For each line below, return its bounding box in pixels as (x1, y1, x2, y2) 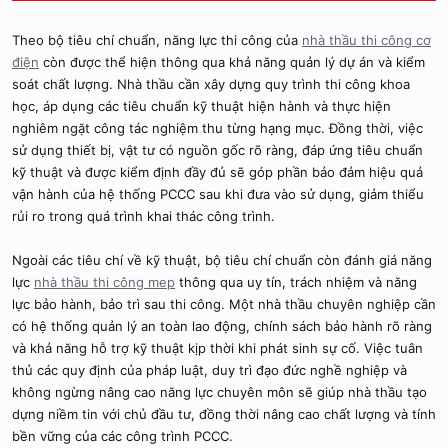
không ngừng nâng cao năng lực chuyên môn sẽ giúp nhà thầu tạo (12, 384, 427, 401)
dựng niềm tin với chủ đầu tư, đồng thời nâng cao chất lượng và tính (12, 406, 436, 423)
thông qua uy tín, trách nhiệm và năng (175, 274, 417, 291)
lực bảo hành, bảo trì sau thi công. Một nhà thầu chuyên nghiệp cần (12, 296, 436, 313)
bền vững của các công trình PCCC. (12, 428, 233, 445)
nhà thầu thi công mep (34, 274, 175, 291)
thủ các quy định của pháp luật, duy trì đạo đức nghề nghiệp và (12, 362, 407, 379)
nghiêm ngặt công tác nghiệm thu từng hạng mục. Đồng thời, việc (12, 120, 423, 137)
